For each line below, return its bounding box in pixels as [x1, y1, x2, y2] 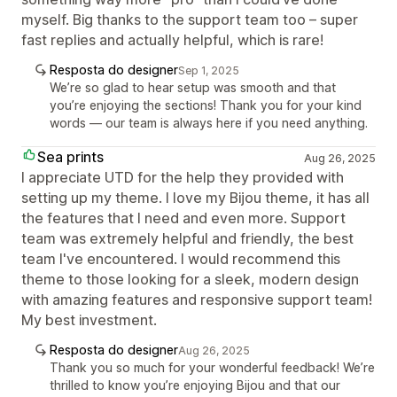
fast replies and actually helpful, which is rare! [21, 31, 323, 49]
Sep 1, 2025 [178, 64, 239, 77]
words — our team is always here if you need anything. [50, 115, 368, 130]
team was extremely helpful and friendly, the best [21, 230, 354, 247]
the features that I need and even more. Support [21, 209, 346, 227]
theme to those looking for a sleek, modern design [21, 270, 359, 288]
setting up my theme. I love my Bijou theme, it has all [21, 189, 370, 206]
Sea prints [37, 148, 104, 166]
